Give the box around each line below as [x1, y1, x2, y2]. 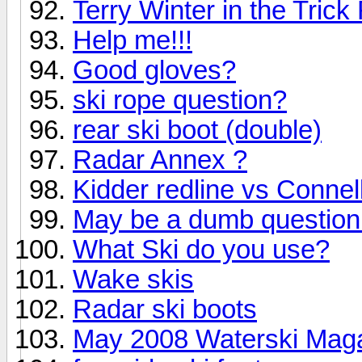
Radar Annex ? [73, 145, 247, 175]
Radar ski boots [73, 294, 257, 324]
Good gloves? [73, 55, 236, 85]
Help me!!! [73, 25, 192, 55]
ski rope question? [73, 85, 287, 115]
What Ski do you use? [73, 234, 330, 264]
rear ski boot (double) [73, 115, 322, 145]
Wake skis [73, 264, 194, 294]
